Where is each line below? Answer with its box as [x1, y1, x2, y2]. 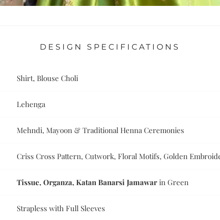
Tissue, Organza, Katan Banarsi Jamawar [17, 177, 158, 188]
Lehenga [17, 99, 46, 110]
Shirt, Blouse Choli [17, 73, 79, 83]
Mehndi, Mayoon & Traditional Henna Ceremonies [17, 125, 185, 136]
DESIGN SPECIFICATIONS [40, 42, 180, 52]
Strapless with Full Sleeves [17, 203, 106, 214]
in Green [157, 177, 189, 188]
